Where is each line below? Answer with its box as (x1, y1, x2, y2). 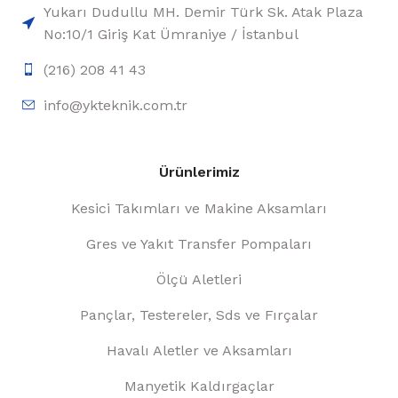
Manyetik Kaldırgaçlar (123, 377, 275, 394)
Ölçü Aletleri (156, 270, 242, 288)
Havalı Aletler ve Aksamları (106, 341, 292, 359)
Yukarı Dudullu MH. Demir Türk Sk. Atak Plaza (44, 3, 363, 20)
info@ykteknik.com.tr (44, 96, 187, 114)
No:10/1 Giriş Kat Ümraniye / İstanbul (44, 25, 298, 43)
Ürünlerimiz (158, 163, 240, 180)
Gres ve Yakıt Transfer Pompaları (86, 235, 312, 252)
